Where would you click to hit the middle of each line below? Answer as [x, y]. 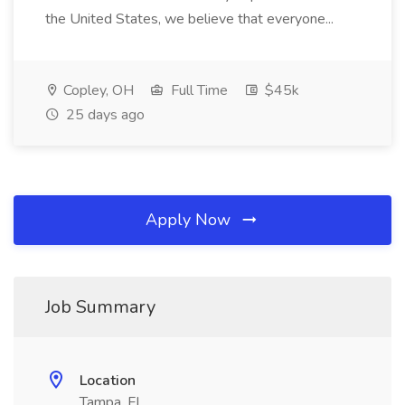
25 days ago [104, 115]
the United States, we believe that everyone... [191, 19]
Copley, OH [97, 90]
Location [108, 381]
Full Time [198, 90]
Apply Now [190, 220]
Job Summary [100, 307]
